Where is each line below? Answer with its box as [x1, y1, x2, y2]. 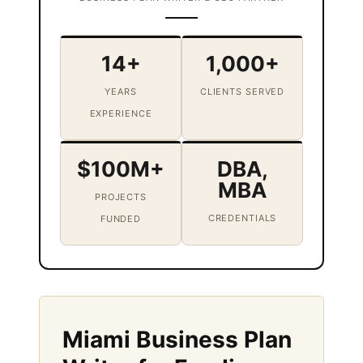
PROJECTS [94, 190, 147, 203]
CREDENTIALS [207, 211, 277, 224]
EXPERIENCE [89, 107, 152, 119]
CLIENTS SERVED [199, 85, 285, 97]
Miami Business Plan [62, 325, 292, 353]
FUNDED [100, 212, 142, 224]
